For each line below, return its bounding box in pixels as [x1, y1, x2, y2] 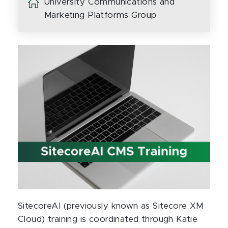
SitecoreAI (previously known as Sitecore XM [18, 202, 204, 210]
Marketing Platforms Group [44, 11, 157, 19]
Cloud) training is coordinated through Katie [18, 215, 198, 223]
